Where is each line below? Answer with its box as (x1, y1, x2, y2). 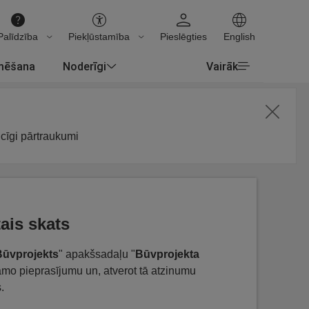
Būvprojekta (135, 248, 199, 260)
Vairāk (206, 59, 238, 73)
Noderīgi (63, 59, 106, 73)
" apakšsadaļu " (59, 248, 135, 260)
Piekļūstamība (68, 31, 130, 42)
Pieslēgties (160, 31, 207, 42)
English (223, 31, 255, 42)
